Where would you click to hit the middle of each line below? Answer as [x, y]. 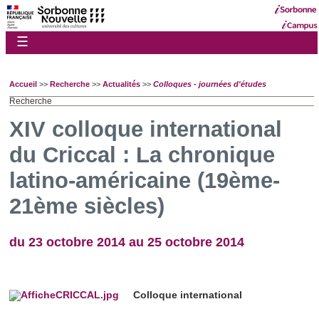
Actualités [121, 84]
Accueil [23, 84]
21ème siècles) [87, 206]
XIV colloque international [146, 130]
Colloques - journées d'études [210, 84]
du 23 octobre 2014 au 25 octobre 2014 [127, 242]
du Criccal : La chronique [142, 155]
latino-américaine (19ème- [145, 181]
